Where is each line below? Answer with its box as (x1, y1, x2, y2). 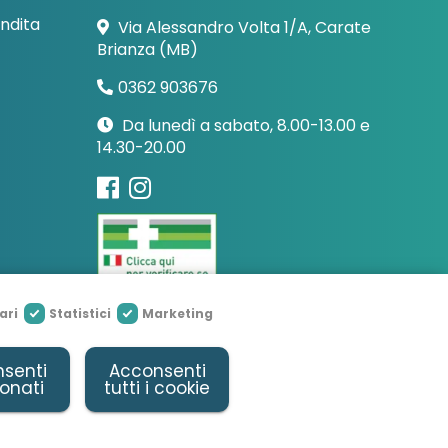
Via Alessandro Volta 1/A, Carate (114, 16, 371, 40)
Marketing (142, 305, 214, 322)
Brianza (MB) (97, 38, 198, 62)
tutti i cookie (104, 375, 211, 400)
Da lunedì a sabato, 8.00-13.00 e (118, 114, 370, 138)
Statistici (49, 305, 112, 322)
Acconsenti (108, 358, 206, 383)
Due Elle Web (67, 372, 143, 390)
